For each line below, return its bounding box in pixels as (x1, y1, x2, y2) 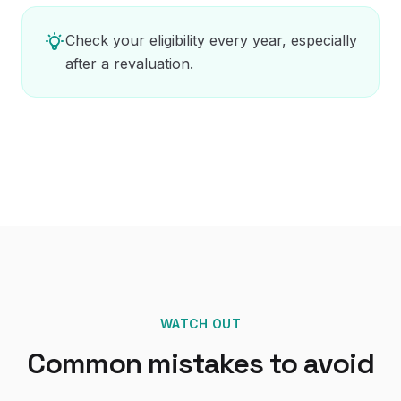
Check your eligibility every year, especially (65, 31, 357, 49)
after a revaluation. (65, 55, 193, 73)
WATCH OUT (159, 316, 242, 331)
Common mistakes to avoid (27, 346, 374, 381)
